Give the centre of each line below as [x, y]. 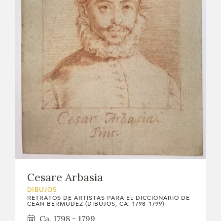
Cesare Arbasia [65, 177]
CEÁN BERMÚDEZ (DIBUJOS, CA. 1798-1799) [96, 204]
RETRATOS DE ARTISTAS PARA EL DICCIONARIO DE [109, 198]
